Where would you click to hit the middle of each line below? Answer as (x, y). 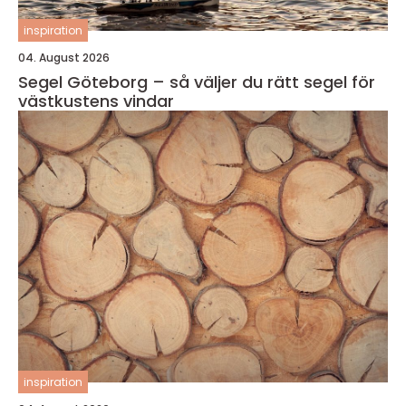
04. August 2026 (64, 58)
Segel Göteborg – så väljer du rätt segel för (197, 82)
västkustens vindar (96, 101)
